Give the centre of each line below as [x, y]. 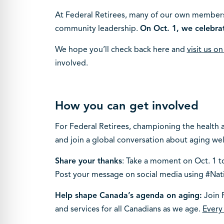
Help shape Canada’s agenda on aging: [128, 195]
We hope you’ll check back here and [121, 49]
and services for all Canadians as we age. [128, 209]
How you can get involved [126, 105]
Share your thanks [88, 161]
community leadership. [97, 28]
